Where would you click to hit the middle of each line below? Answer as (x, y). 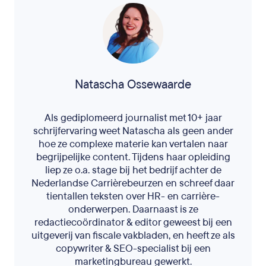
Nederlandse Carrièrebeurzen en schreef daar (133, 183)
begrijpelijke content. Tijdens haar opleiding (133, 157)
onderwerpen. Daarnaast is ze (133, 209)
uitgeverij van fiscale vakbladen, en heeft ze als (133, 235)
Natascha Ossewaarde (133, 85)
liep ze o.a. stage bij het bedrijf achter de (133, 170)
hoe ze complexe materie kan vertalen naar (133, 144)
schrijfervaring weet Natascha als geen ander (133, 131)
